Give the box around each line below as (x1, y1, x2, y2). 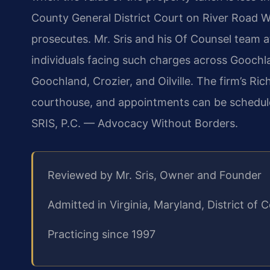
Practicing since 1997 (48, 228, 155, 241)
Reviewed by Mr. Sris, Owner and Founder (48, 168, 262, 181)
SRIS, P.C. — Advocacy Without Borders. (31, 116, 238, 130)
